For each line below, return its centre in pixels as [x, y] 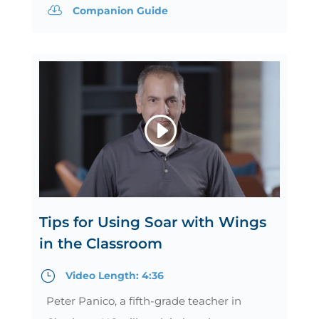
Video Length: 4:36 [114, 275]
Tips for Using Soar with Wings [152, 222]
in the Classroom [100, 243]
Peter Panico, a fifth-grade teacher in [143, 300]
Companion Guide [120, 11]
